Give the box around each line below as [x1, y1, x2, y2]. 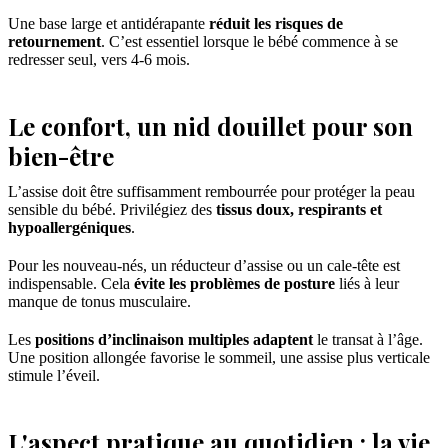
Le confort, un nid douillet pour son [8, 110, 413, 143]
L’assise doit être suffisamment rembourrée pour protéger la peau [8, 183, 415, 201]
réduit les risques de [209, 15, 343, 33]
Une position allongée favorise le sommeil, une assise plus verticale [8, 349, 430, 367]
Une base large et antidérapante [8, 15, 209, 33]
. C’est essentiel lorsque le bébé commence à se [101, 33, 398, 51]
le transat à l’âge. [313, 331, 423, 349]
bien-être [8, 140, 114, 173]
